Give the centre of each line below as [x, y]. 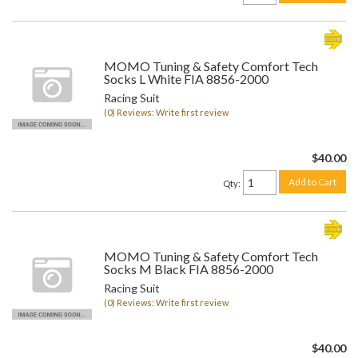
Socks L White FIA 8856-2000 [186, 79]
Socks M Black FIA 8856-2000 [189, 269]
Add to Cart [312, 182]
